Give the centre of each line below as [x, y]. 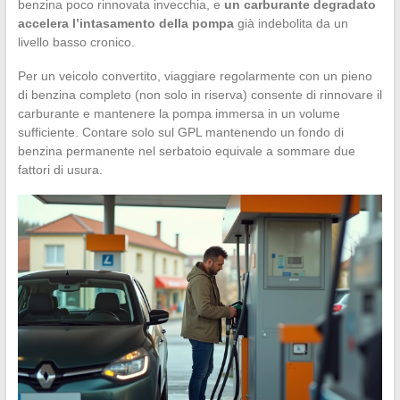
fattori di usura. [60, 170]
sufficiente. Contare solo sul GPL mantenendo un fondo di [180, 133]
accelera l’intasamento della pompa [125, 24]
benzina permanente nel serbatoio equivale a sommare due [186, 151]
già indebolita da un [291, 24]
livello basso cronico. [76, 42]
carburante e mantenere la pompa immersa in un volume [179, 114]
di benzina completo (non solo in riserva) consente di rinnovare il [200, 95]
